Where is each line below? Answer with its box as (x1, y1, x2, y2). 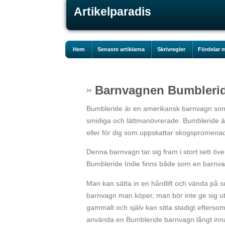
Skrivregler (157, 46, 185, 52)
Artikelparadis (74, 5, 151, 18)
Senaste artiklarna (97, 46, 145, 52)
